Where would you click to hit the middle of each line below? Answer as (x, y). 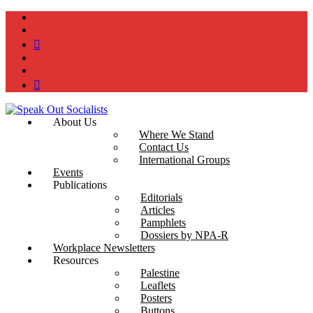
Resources (75, 260)
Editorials (161, 197)
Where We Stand (176, 134)
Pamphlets (163, 223)
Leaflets (158, 285)
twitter (47, 29)
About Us (74, 122)
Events (68, 172)
